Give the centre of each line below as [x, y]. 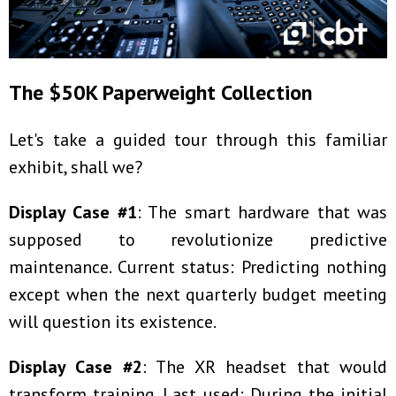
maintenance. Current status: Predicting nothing [198, 267]
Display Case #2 [76, 367]
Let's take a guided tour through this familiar [198, 140]
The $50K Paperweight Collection [160, 93]
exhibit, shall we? [76, 168]
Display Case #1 [73, 213]
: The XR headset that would [265, 367]
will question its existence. [113, 322]
